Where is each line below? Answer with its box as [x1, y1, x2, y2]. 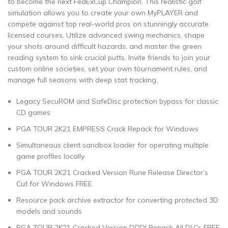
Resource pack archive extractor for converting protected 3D [16, 195, 218, 205]
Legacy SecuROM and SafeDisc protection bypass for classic [16, 97, 218, 106]
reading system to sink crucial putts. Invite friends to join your [8, 53, 210, 62]
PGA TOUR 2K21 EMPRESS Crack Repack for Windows [16, 124, 198, 133]
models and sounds [16, 207, 82, 216]
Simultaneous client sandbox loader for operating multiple [16, 140, 209, 150]
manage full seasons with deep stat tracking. [8, 75, 158, 84]
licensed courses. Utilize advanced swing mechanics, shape [8, 31, 205, 40]
